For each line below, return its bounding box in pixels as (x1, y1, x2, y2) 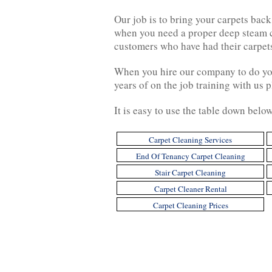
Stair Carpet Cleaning (155, 167, 226, 178)
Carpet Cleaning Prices (152, 200, 228, 211)
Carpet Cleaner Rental (154, 183, 227, 194)
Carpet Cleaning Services (149, 134, 232, 145)
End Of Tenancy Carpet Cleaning (135, 151, 245, 161)
